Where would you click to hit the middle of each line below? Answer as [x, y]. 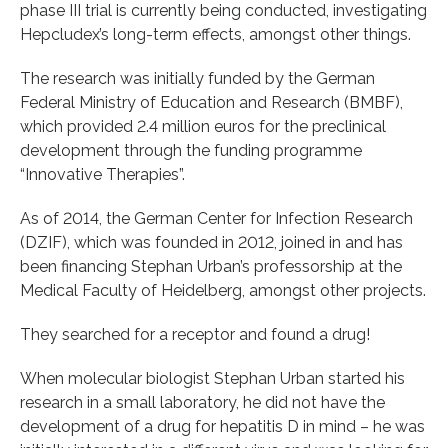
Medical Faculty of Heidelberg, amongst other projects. [223, 290]
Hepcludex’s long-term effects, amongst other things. [215, 34]
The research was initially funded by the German [197, 78]
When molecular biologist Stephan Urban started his [212, 378]
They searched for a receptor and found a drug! [195, 334]
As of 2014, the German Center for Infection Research [216, 218]
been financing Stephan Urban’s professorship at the [211, 266]
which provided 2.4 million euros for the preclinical [203, 126]
